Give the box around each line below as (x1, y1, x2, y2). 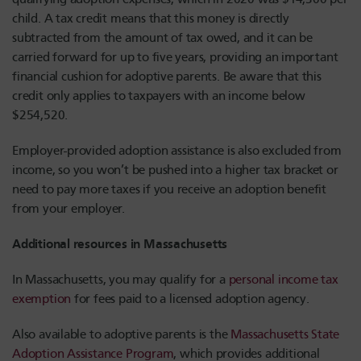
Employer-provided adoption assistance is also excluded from (12, 143, 342, 158)
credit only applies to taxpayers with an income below (12, 88, 305, 103)
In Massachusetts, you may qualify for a (12, 272, 229, 287)
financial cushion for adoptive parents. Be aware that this (12, 68, 322, 84)
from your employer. (12, 201, 126, 216)
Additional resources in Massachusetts (12, 235, 228, 251)
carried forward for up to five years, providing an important (12, 49, 338, 64)
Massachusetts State (230, 326, 340, 342)
